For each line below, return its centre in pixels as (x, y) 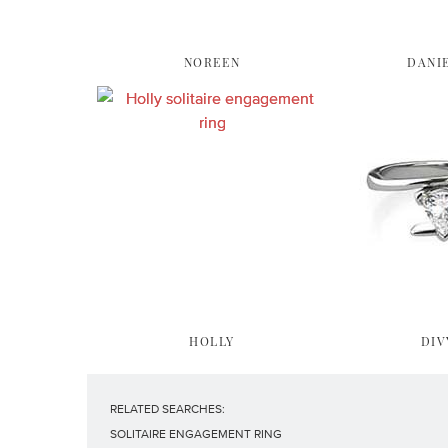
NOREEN (212, 62)
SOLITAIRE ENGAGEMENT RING (196, 434)
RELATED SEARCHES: (167, 409)
